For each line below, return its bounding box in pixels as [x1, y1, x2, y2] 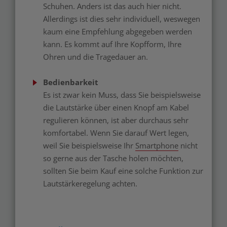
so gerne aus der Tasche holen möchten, [43, 153, 183, 164]
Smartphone [135, 140, 178, 151]
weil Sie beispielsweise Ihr [43, 140, 135, 151]
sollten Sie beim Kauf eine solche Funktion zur [43, 166, 203, 176]
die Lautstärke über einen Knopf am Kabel [43, 102, 189, 113]
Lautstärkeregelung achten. [43, 178, 137, 189]
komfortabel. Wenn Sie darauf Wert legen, [43, 128, 189, 138]
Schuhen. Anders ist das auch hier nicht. [43, 1, 181, 12]
